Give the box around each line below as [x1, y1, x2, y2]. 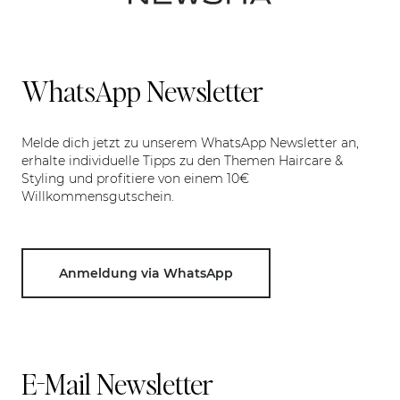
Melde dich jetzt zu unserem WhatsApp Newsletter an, [21, 135, 359, 151]
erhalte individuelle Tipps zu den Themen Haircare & [21, 153, 343, 169]
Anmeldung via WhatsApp [59, 265, 233, 281]
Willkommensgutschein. [21, 188, 174, 204]
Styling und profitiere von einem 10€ [21, 171, 249, 187]
